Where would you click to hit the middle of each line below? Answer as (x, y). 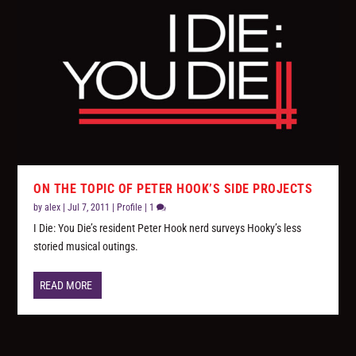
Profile (130, 207)
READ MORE (66, 285)
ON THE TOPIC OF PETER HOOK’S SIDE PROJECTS (173, 188)
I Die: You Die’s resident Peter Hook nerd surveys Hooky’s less (168, 228)
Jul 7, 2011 (89, 207)
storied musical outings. (86, 246)
